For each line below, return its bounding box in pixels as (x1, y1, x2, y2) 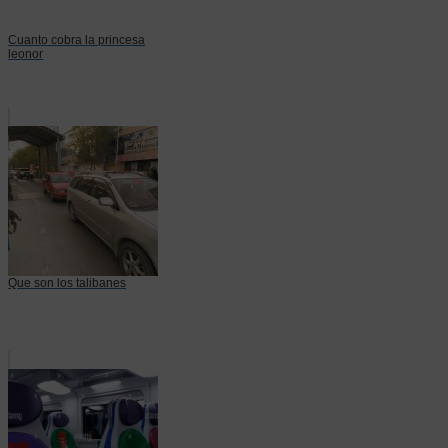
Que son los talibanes (8, 275, 126, 290)
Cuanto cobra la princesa (8, 32, 145, 47)
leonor (8, 46, 43, 61)
